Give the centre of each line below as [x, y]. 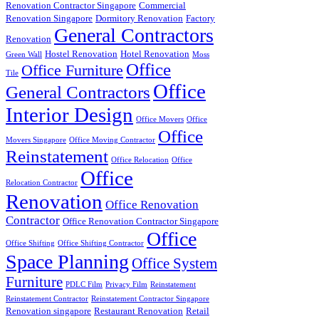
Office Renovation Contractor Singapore [141, 221]
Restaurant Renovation [138, 311]
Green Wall [24, 55]
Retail [198, 311]
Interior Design [69, 115]
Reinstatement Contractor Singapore [150, 299]
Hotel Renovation [155, 54]
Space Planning [67, 262]
